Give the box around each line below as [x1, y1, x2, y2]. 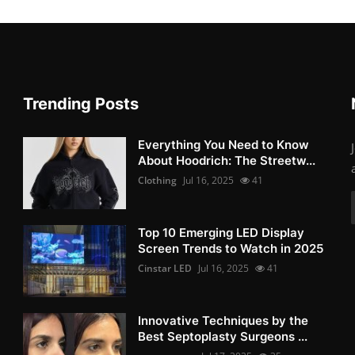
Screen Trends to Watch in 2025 [138, 240, 324, 256]
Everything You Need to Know [138, 136, 310, 152]
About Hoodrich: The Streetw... [138, 152, 316, 168]
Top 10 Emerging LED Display [138, 224, 305, 240]
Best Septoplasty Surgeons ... [138, 328, 308, 344]
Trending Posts [23, 94, 139, 113]
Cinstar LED [138, 261, 193, 275]
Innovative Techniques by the [138, 312, 309, 328]
